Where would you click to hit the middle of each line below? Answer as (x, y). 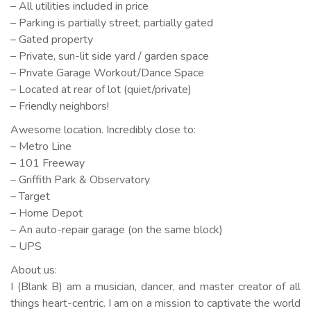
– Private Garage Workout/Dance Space (107, 73)
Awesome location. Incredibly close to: (103, 130)
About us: (34, 270)
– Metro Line (41, 146)
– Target (30, 196)
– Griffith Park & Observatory (80, 180)
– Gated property (52, 40)
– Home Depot (47, 213)
